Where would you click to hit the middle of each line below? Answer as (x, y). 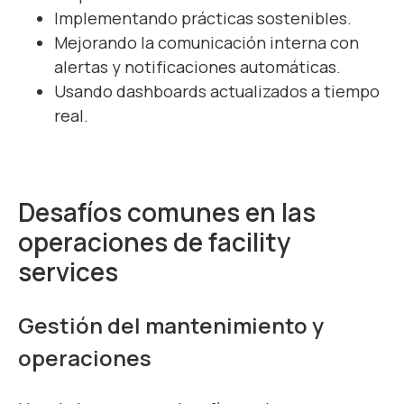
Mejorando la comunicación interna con (207, 43)
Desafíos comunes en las (167, 212)
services (68, 272)
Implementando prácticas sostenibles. (203, 18)
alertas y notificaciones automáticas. (197, 67)
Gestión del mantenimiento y (171, 326)
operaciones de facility (154, 242)
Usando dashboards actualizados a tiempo (217, 92)
